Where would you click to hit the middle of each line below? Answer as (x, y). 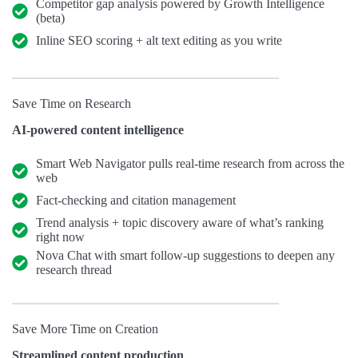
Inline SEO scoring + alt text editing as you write (159, 41)
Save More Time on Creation (85, 329)
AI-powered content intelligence (98, 130)
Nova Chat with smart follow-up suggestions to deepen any (185, 256)
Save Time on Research (72, 104)
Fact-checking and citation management (136, 201)
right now (60, 237)
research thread (74, 270)
